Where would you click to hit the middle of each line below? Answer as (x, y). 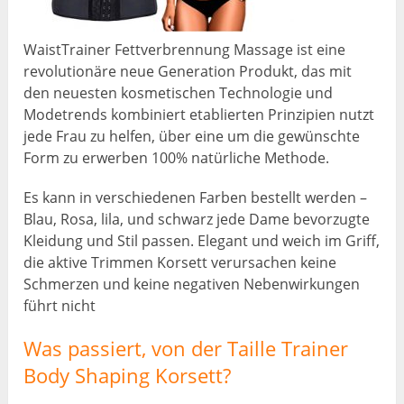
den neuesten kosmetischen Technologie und (179, 92)
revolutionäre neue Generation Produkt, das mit (188, 71)
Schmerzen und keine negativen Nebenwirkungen (192, 284)
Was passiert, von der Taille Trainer (186, 348)
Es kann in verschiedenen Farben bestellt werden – (196, 197)
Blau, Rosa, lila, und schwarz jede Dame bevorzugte (197, 219)
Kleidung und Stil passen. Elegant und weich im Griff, (202, 240)
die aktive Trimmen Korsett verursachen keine (180, 262)
